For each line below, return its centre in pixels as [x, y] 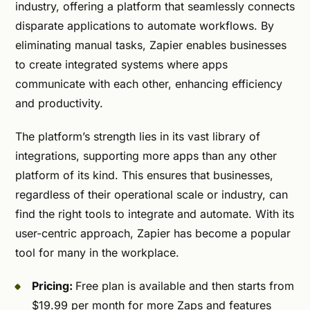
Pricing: [54, 286]
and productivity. [61, 103]
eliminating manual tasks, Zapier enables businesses [151, 45]
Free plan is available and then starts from [185, 286]
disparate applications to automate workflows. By [145, 26]
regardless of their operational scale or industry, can [152, 195]
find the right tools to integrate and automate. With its [155, 214]
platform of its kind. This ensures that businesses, [144, 175]
